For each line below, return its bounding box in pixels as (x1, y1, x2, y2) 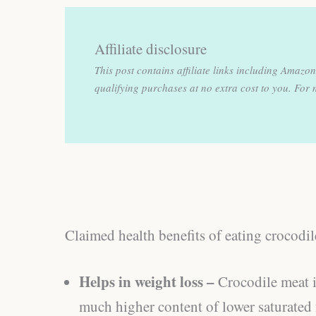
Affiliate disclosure (95, 38, 207, 59)
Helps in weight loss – (79, 271, 218, 293)
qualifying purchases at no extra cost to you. (95, 80, 294, 95)
